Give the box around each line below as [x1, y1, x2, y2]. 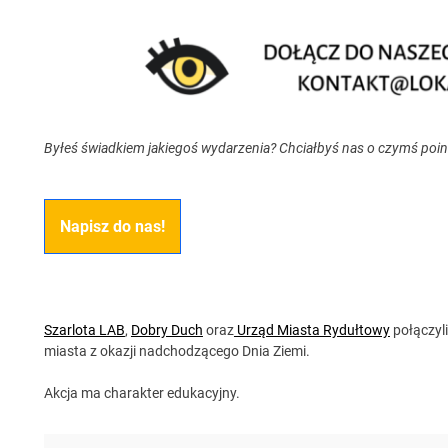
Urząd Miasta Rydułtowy [233, 321, 390, 338]
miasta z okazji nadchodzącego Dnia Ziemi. [43, 342, 310, 359]
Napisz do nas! [59, 216, 165, 236]
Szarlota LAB [43, 321, 125, 338]
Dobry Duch [130, 321, 203, 338]
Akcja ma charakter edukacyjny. [43, 384, 240, 401]
